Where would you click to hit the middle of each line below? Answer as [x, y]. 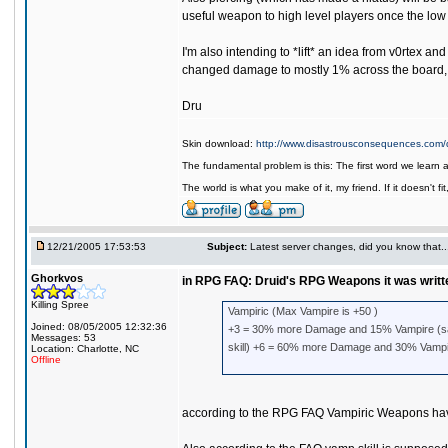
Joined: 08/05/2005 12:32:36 [99, 326]
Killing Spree [60, 304]
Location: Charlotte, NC [85, 348]
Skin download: [219, 143]
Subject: [227, 246]
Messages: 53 [63, 337]
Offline [46, 359]
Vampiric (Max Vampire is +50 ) [303, 311]
